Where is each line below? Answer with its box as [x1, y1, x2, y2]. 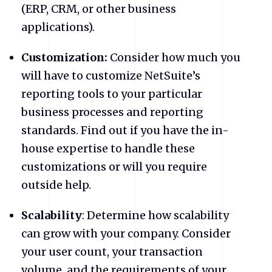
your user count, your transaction [21, 244, 203, 259]
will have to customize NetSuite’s [21, 68, 200, 83]
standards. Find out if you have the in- [21, 123, 229, 137]
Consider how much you [107, 50, 240, 64]
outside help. [21, 177, 91, 192]
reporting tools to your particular [21, 86, 202, 101]
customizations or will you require [21, 159, 207, 174]
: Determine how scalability [82, 208, 229, 222]
